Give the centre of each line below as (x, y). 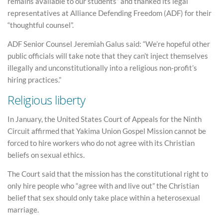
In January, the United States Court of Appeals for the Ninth (105, 119)
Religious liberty (47, 100)
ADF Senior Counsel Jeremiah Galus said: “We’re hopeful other (109, 44)
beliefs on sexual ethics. (46, 155)
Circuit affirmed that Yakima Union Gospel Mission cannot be (107, 131)
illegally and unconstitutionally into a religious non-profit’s (102, 67)
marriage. (23, 209)
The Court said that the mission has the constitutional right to (108, 173)
